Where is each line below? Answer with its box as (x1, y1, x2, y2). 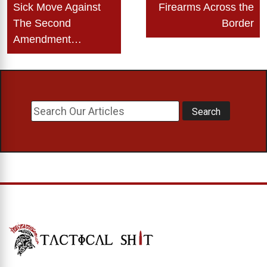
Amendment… (13, 33, 82, 45)
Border (222, 17, 254, 29)
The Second (13, 17, 71, 29)
